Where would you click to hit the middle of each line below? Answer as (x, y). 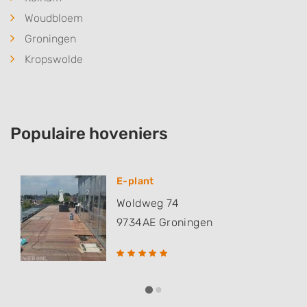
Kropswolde (54, 60)
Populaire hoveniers (89, 134)
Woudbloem (54, 19)
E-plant (135, 182)
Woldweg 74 (148, 204)
